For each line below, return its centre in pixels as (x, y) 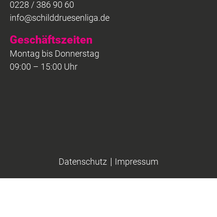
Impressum (137, 162)
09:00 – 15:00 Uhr (44, 67)
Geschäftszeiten (51, 40)
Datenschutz (83, 162)
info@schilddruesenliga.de (60, 18)
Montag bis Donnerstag (54, 54)
